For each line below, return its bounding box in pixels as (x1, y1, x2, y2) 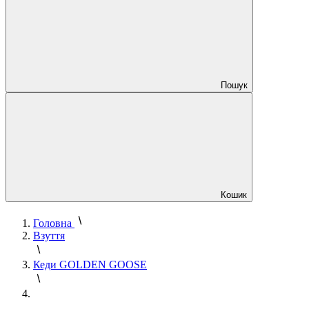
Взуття (33, 230, 65, 241)
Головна (33, 217, 72, 229)
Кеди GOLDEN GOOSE (33, 259, 147, 270)
